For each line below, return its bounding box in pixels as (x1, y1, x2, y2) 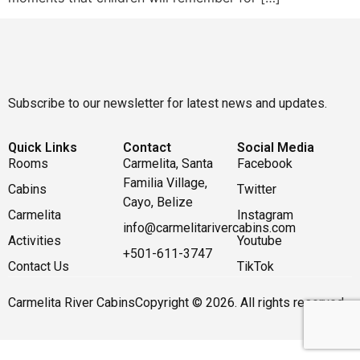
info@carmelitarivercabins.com (122, 219, 296, 235)
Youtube (237, 232, 283, 248)
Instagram (237, 207, 294, 223)
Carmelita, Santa (122, 155, 213, 171)
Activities (8, 232, 61, 248)
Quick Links (8, 139, 77, 155)
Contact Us (8, 258, 69, 274)
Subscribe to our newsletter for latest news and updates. (8, 96, 327, 112)
